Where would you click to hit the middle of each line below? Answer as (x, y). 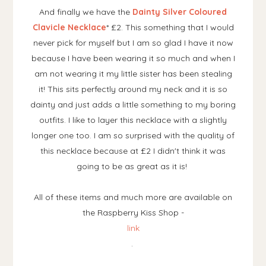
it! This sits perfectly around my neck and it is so (133, 89)
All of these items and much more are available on (133, 197)
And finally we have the (86, 12)
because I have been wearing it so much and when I (133, 58)
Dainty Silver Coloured (180, 12)
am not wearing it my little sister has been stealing (133, 74)
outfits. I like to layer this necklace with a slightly (133, 120)
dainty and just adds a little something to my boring (133, 105)
